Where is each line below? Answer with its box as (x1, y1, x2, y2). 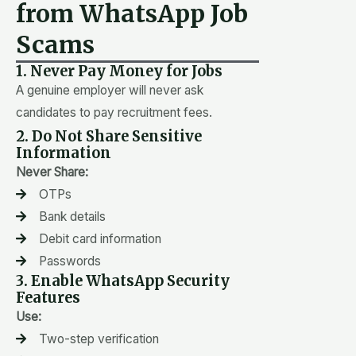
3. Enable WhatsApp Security (16, 271, 230, 290)
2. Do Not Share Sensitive (16, 126, 202, 145)
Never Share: (16, 164, 88, 180)
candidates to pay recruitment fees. (16, 104, 212, 120)
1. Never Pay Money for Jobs (16, 61, 222, 80)
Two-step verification (38, 331, 159, 346)
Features (16, 288, 80, 307)
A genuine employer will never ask (16, 82, 203, 98)
